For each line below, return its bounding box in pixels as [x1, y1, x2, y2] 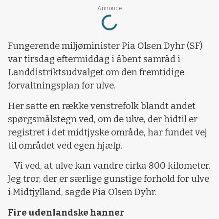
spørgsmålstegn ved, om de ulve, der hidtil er [8, 113, 197, 125]
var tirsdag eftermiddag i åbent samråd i [8, 54, 180, 65]
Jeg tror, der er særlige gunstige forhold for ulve [8, 174, 209, 185]
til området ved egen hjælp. [8, 140, 123, 151]
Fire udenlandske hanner [8, 207, 125, 218]
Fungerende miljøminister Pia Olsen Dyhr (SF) [8, 41, 203, 52]
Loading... [101, 5, 137, 29]
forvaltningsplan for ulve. [8, 80, 116, 91]
